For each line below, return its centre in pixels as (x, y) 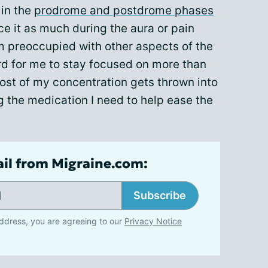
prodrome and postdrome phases (124, 11)
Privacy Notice (153, 221)
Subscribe (160, 196)
